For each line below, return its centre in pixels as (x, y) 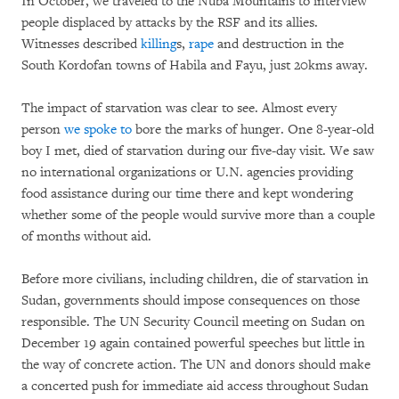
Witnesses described (81, 45)
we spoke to (98, 130)
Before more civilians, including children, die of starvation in (195, 280)
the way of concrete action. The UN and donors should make (196, 365)
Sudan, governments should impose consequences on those (191, 301)
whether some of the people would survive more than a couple (198, 216)
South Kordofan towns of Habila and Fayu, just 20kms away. (195, 66)
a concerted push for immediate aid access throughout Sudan (195, 387)
